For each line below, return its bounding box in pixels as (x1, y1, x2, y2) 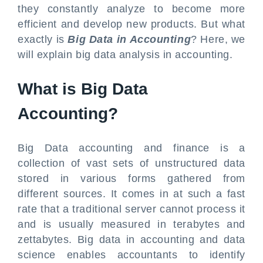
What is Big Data (18, 80, 148, 98)
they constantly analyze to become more (18, 3, 245, 15)
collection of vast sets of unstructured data (18, 157, 245, 169)
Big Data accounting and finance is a (18, 142, 245, 154)
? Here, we (191, 33, 245, 45)
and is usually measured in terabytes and (18, 218, 245, 230)
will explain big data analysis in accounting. (18, 49, 233, 60)
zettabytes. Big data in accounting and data (18, 234, 245, 245)
